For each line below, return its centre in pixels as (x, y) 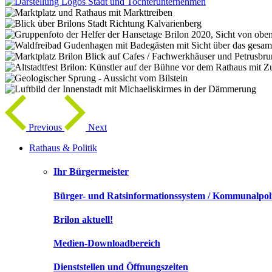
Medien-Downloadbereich (107, 243)
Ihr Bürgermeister (91, 172)
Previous (45, 127)
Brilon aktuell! (83, 219)
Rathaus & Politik (63, 148)
